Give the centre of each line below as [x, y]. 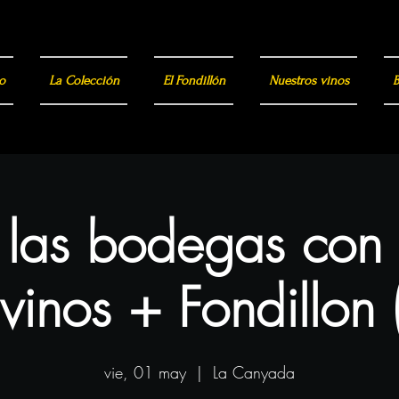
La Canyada [254, 372]
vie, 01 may [145, 372]
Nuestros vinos [309, 80]
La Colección [84, 80]
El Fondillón [194, 80]
